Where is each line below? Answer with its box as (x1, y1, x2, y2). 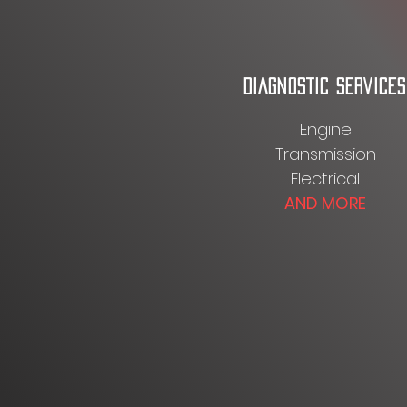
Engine (299, 118, 352, 141)
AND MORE (284, 192, 366, 214)
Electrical (291, 167, 360, 190)
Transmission (274, 143, 376, 165)
